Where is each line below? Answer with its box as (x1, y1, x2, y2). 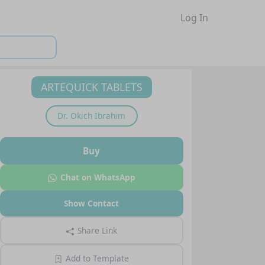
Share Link (77, 224, 117, 236)
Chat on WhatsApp (60, 171, 135, 183)
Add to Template (66, 252, 130, 264)
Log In (180, 11, 208, 25)
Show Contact (64, 198, 119, 209)
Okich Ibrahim (70, 109, 126, 121)
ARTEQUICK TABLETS (40, 80, 143, 94)
